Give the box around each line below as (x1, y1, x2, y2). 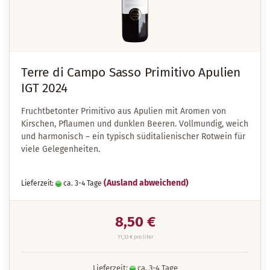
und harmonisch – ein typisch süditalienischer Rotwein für (21, 131, 245, 142)
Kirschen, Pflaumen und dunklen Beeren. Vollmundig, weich (21, 119, 248, 129)
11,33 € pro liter (117, 234, 153, 240)
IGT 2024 (21, 80, 67, 96)
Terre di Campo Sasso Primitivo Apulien (21, 64, 241, 80)
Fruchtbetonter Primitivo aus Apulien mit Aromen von (21, 106, 226, 116)
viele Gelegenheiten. (21, 144, 100, 154)
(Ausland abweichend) (104, 178, 189, 188)
